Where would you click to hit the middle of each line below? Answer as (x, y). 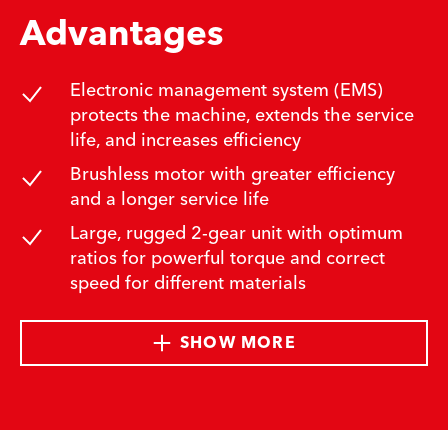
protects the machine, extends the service (241, 115)
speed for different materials (187, 283)
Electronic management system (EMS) (226, 90)
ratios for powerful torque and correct (227, 258)
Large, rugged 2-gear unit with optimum (236, 233)
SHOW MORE (238, 342)
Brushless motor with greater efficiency (232, 174)
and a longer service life (169, 199)
